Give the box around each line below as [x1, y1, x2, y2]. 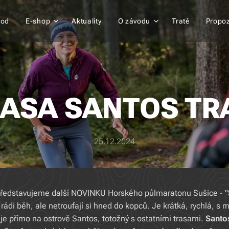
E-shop [26, 17, 51, 25]
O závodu [118, 17, 151, 25]
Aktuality [72, 17, 102, 25]
